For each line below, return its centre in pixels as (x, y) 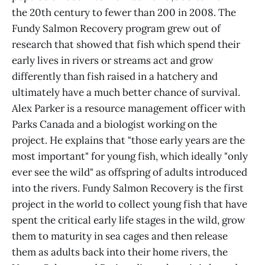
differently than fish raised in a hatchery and (115, 76)
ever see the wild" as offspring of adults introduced (130, 172)
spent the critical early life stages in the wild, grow (129, 220)
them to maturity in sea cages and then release (120, 236)
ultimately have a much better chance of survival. (126, 92)
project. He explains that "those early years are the (128, 140)
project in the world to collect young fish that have (130, 204)
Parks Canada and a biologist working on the (114, 124)
